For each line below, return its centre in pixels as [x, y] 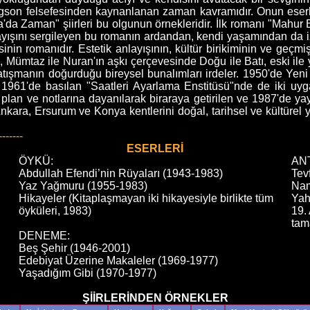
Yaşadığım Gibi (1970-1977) [88, 273]
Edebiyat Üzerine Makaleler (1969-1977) [118, 261]
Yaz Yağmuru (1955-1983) [83, 186]
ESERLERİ [155, 148]
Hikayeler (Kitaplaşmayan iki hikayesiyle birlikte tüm [146, 198]
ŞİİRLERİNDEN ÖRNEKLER [155, 298]
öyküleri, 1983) [55, 211]
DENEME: [44, 236]
